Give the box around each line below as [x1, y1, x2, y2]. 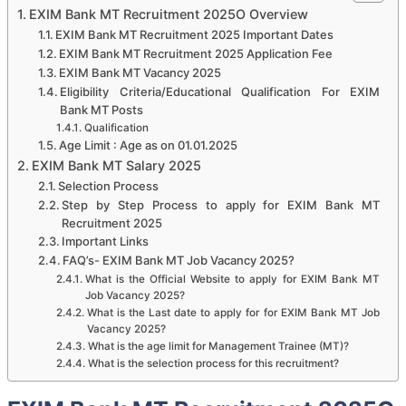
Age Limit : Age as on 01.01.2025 [59, 137, 238, 152]
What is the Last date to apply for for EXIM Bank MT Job [86, 305, 380, 319]
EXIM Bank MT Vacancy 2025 [59, 64, 222, 80]
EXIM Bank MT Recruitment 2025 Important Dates [55, 26, 334, 42]
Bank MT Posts [60, 101, 144, 117]
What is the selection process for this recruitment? [87, 356, 339, 370]
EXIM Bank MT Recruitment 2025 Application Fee [59, 45, 333, 61]
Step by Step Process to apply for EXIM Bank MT [62, 197, 380, 212]
